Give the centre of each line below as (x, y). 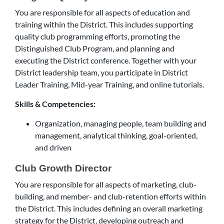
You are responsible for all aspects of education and (102, 12)
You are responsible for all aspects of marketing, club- (106, 184)
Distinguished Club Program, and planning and (95, 48)
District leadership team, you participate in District (101, 72)
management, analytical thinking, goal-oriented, (116, 135)
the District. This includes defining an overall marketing (109, 208)
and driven (53, 147)
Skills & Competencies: (55, 104)
